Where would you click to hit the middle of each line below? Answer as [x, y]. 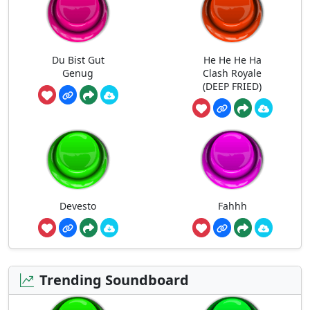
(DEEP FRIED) [232, 86]
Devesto [78, 206]
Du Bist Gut [78, 60]
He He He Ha [232, 60]
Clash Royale [232, 73]
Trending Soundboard [114, 280]
